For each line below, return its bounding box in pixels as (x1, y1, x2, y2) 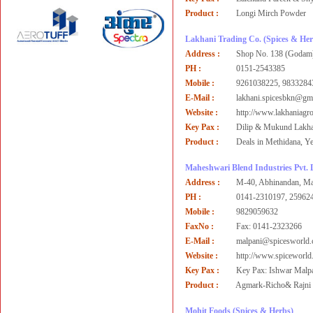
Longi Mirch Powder (236, 8, 306, 18)
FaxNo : (185, 221, 214, 231)
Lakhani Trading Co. (185, 34, 261, 44)
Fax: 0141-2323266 (236, 221, 302, 231)
